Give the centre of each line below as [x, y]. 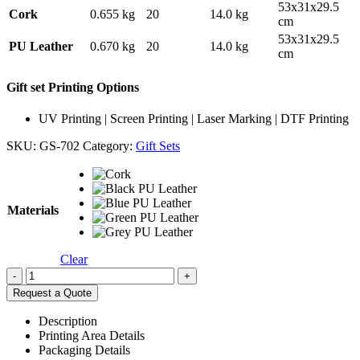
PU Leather [41, 46]
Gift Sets [158, 146]
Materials [33, 211]
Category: [109, 146]
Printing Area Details [92, 336]
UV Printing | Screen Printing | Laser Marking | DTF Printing [194, 119]
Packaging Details [84, 350]
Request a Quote [52, 293]
